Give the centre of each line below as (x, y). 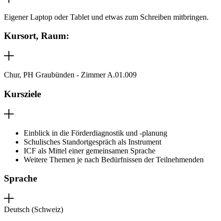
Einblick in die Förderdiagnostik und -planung (95, 133)
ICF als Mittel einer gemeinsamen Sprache (90, 150)
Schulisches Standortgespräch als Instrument (92, 142)
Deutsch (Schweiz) (34, 210)
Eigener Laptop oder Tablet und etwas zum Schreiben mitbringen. (106, 17)
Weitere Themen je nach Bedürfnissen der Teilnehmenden (114, 159)
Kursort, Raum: (37, 36)
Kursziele (22, 94)
